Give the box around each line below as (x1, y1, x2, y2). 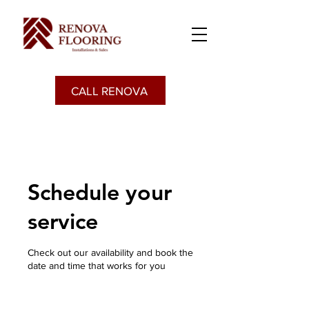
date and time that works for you (28, 260, 166, 271)
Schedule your (28, 178, 172, 206)
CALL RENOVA (70, 83, 148, 97)
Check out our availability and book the (28, 247, 193, 258)
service (28, 207, 98, 235)
